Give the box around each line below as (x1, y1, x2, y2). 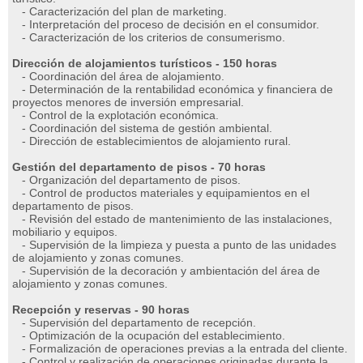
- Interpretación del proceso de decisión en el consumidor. (12, 18, 319, 31)
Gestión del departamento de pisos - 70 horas (12, 160, 266, 173)
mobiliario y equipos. (12, 225, 117, 238)
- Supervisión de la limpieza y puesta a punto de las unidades (12, 238, 336, 251)
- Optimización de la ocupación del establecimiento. (12, 329, 285, 342)
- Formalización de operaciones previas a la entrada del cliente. (12, 342, 348, 355)
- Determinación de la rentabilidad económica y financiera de (12, 83, 333, 96)
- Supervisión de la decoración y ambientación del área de (12, 264, 320, 277)
